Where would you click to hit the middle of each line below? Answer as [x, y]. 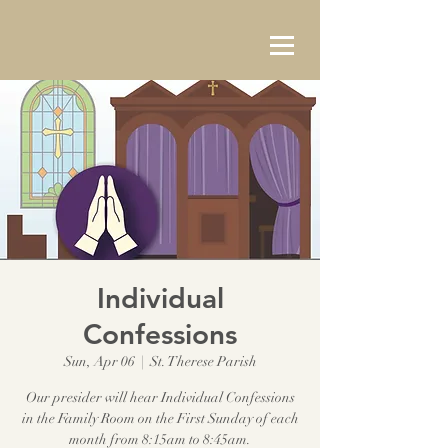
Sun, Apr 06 [99, 361]
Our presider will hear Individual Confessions [160, 397]
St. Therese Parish [203, 361]
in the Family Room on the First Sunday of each [160, 418]
